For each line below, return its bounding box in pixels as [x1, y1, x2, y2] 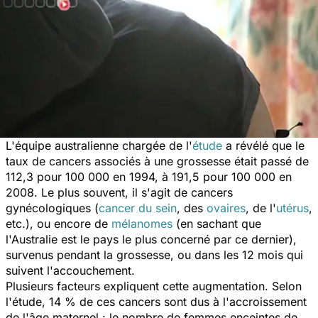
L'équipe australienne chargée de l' [6, 138, 192, 153]
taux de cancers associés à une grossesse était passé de [6, 153, 309, 168]
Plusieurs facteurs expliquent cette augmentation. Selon [6, 278, 302, 293]
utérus [276, 200, 309, 215]
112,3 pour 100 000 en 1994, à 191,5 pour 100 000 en [6, 169, 292, 184]
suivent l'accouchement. [6, 263, 135, 278]
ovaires [207, 200, 246, 215]
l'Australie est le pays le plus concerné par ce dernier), [6, 231, 297, 246]
